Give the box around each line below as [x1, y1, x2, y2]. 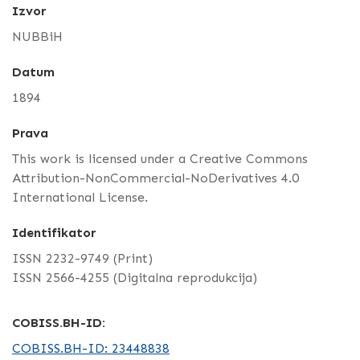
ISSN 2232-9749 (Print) [12, 251, 153, 267]
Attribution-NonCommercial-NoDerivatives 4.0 [12, 170, 299, 186]
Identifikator [12, 225, 96, 241]
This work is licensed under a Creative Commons [12, 151, 308, 167]
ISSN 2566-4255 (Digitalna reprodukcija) [12, 270, 257, 286]
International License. [12, 190, 148, 206]
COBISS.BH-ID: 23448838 [12, 341, 170, 357]
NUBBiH [12, 29, 63, 45]
